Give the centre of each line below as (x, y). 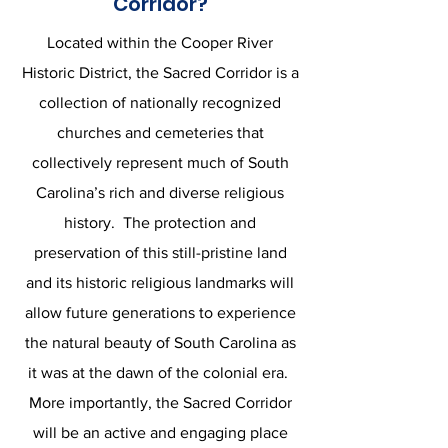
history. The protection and (160, 222)
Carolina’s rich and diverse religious (160, 192)
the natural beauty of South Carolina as (160, 342)
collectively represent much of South (160, 162)
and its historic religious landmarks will (160, 282)
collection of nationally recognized (160, 102)
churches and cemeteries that (160, 132)
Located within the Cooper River (160, 42)
